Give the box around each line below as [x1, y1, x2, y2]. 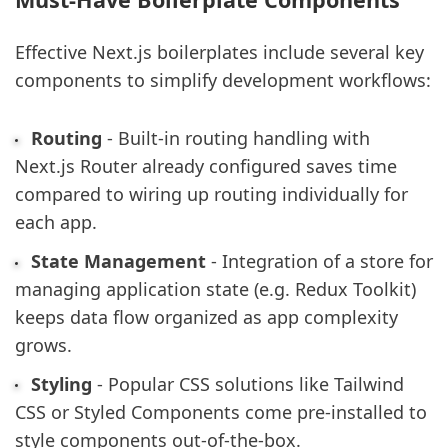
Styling [30, 371, 92, 396]
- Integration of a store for [205, 248, 433, 273]
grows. [15, 332, 72, 357]
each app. [15, 210, 97, 235]
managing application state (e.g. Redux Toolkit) [15, 276, 416, 301]
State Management [30, 248, 206, 273]
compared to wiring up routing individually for [15, 182, 408, 207]
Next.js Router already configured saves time [15, 154, 397, 179]
